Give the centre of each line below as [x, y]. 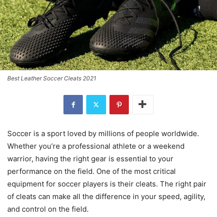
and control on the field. [48, 209]
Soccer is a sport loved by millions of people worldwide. [103, 133]
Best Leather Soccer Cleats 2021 [52, 78]
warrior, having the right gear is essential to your [90, 158]
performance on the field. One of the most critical [92, 171]
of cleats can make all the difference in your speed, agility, [106, 196]
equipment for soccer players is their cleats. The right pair [107, 184]
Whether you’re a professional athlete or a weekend [96, 146]
